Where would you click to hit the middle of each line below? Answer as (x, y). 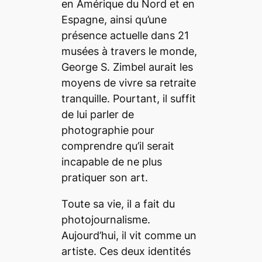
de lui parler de (97, 115)
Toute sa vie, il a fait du (118, 204)
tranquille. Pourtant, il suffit (128, 99)
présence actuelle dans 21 (125, 36)
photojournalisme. (106, 220)
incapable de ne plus (111, 162)
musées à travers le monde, (129, 51)
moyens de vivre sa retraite (128, 83)
